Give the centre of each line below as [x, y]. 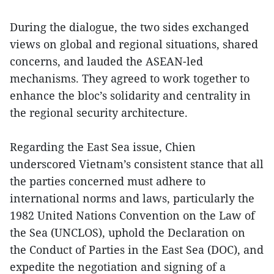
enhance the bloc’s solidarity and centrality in [130, 96]
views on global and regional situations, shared [134, 44]
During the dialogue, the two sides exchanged [129, 27]
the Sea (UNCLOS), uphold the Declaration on [128, 233]
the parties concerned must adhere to [108, 181]
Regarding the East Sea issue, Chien [103, 147]
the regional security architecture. [99, 113]
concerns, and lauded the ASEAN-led [106, 61]
